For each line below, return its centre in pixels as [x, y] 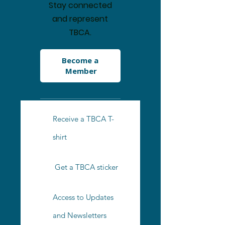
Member [81, 71]
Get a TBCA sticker [86, 167]
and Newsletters [80, 215]
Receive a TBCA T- [83, 119]
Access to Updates [83, 197]
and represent [80, 19]
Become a [80, 60]
